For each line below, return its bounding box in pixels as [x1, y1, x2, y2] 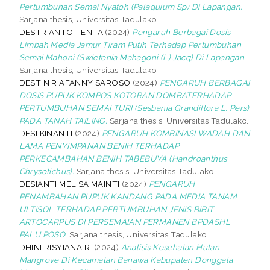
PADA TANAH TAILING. [19, 115, 108, 125]
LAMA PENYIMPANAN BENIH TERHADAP [19, 140, 180, 151]
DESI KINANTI [19, 128, 73, 138]
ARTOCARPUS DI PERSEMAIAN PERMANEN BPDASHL [19, 216, 231, 227]
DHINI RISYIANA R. [19, 242, 92, 252]
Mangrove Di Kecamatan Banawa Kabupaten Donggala [19, 254, 233, 265]
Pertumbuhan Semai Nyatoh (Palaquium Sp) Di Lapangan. [19, 1, 243, 11]
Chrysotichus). [19, 166, 75, 176]
